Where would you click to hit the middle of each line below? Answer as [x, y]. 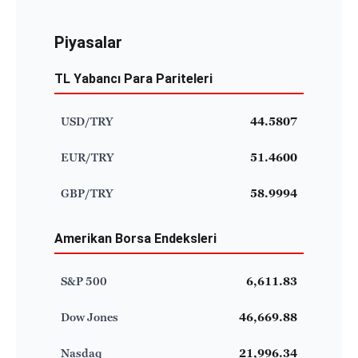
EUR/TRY [87, 157]
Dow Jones [89, 317]
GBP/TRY [87, 193]
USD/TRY [87, 121]
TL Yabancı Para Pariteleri [133, 78]
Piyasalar [88, 42]
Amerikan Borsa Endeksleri [135, 238]
